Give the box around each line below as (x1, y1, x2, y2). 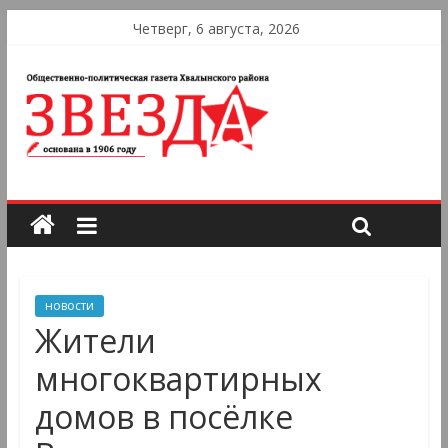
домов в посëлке (34, 395, 293, 439)
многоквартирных (34, 357, 322, 401)
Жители (34, 319, 156, 363)
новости (44, 297, 94, 315)
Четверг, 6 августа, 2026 (132, 19, 300, 38)
